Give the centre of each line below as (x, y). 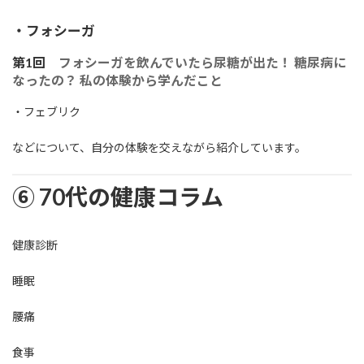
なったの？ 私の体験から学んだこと (117, 80)
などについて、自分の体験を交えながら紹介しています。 (159, 147)
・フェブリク (46, 111)
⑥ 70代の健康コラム (118, 196)
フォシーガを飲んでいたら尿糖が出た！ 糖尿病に (202, 62)
